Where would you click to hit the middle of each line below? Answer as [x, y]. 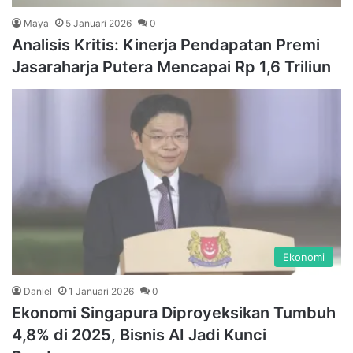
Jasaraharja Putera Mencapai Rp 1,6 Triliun [171, 67]
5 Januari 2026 [98, 24]
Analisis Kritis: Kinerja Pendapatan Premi [166, 45]
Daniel [38, 291]
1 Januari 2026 [101, 291]
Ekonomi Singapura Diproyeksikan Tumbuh [174, 312]
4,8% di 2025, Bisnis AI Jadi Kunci [139, 334]
